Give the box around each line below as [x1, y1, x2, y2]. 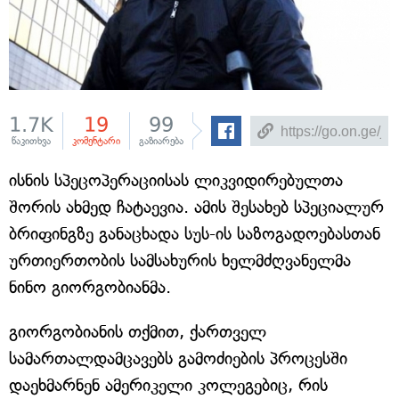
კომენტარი [72, 135, 120, 147]
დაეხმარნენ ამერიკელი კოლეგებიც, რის [9, 375, 328, 395]
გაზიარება [139, 135, 183, 147]
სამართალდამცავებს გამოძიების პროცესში [9, 348, 347, 369]
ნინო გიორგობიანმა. [9, 277, 171, 297]
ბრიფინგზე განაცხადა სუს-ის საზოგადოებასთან [9, 224, 380, 244]
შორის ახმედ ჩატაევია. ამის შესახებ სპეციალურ [9, 197, 384, 217]
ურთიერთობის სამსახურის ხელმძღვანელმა [9, 250, 351, 271]
